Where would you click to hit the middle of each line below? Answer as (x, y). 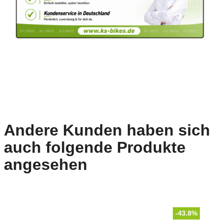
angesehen (46, 164)
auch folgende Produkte (95, 147)
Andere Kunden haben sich (107, 130)
